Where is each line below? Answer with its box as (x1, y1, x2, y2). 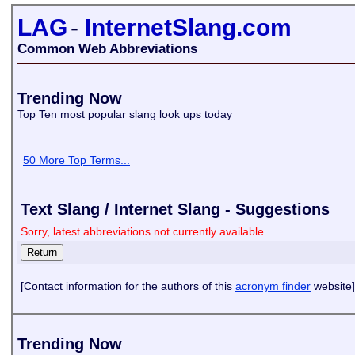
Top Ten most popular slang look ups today (17, 108, 235, 120)
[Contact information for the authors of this (21, 280, 235, 292)
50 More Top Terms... (23, 154, 130, 166)
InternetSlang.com (85, 14, 292, 40)
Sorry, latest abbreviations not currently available (21, 225, 264, 238)
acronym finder (235, 280, 311, 292)
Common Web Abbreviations (17, 41, 197, 56)
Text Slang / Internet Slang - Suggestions (21, 200, 330, 218)
